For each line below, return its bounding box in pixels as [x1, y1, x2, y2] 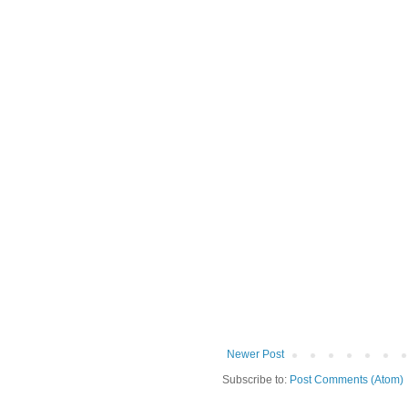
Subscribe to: [222, 373, 290, 387]
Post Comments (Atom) [290, 373, 403, 387]
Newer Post [227, 348, 284, 362]
